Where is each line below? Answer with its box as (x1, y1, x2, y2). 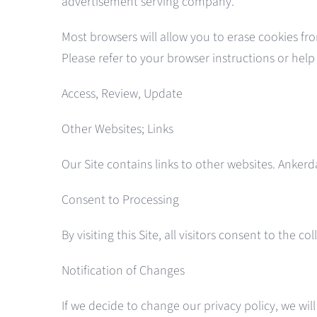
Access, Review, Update (61, 85, 183, 103)
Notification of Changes (61, 262, 185, 280)
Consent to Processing (61, 191, 179, 209)
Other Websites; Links (61, 120, 173, 139)
